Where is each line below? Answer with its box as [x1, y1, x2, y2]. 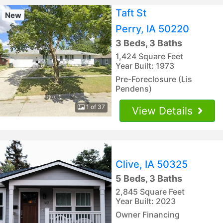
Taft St [115, 6, 146, 19]
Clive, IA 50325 [115, 158, 188, 170]
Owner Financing [115, 209, 180, 220]
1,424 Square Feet [115, 51, 183, 61]
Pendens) [115, 83, 152, 94]
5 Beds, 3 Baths [115, 173, 182, 184]
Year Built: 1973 [115, 60, 174, 71]
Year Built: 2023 [115, 196, 176, 206]
